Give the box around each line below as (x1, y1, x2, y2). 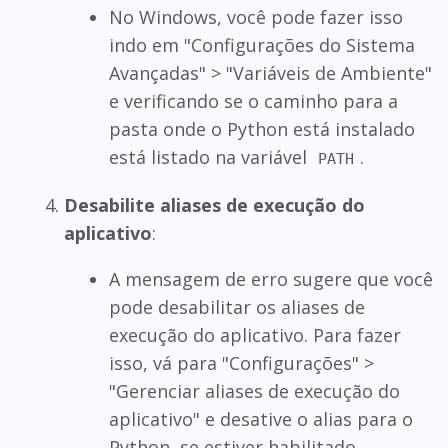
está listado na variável (108, 145, 312, 169)
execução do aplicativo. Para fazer (108, 323, 401, 347)
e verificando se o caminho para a (108, 89, 398, 113)
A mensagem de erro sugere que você (108, 267, 433, 291)
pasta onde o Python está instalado (108, 117, 415, 141)
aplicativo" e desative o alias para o (108, 407, 413, 431)
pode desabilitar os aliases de (108, 295, 365, 319)
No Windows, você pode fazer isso (108, 5, 403, 29)
